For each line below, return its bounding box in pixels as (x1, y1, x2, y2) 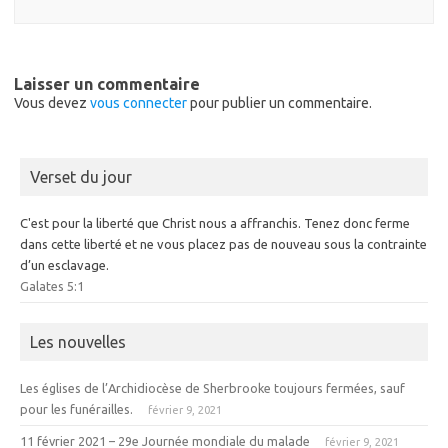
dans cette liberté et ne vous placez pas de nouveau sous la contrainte (20, 237, 427, 252)
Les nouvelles (30, 333, 126, 352)
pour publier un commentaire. (187, 95, 372, 112)
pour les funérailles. (20, 402, 133, 417)
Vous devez (14, 95, 90, 112)
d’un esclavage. (20, 258, 109, 273)
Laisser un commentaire (14, 75, 200, 94)
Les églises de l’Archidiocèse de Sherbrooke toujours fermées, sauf (20, 381, 405, 396)
